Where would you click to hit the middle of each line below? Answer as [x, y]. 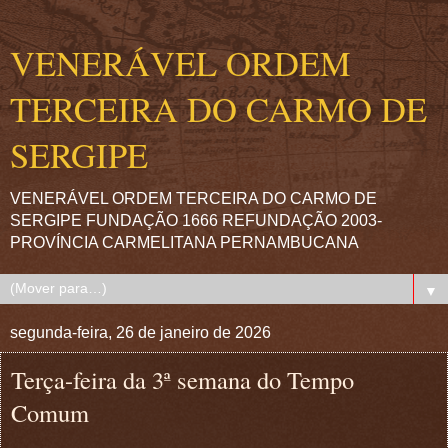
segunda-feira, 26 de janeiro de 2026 [140, 332]
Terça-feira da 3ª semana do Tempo [182, 379]
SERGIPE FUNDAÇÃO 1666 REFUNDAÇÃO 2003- [196, 220]
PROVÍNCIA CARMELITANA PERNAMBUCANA [184, 242]
